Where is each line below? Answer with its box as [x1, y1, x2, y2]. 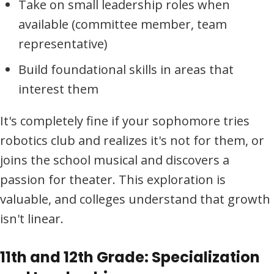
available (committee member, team [18, 16, 227, 33]
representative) [18, 35, 108, 53]
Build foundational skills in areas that [18, 61, 234, 78]
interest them [18, 81, 98, 98]
